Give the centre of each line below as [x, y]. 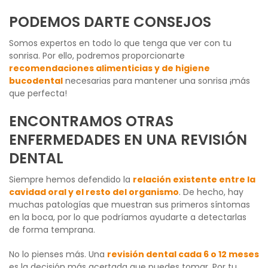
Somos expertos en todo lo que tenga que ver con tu [120, 43]
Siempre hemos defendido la [71, 179]
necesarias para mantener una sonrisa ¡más [156, 80]
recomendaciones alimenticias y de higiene [109, 68]
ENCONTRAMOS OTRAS [91, 121]
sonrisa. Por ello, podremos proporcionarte [97, 55]
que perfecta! [38, 93]
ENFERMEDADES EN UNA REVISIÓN [128, 139]
